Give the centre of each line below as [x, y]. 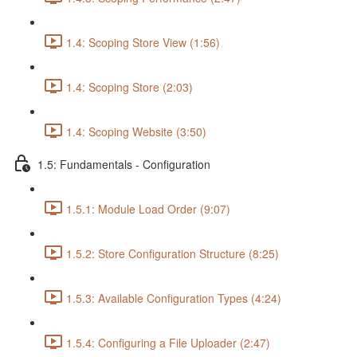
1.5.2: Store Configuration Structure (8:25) [173, 254]
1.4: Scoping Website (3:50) [136, 132]
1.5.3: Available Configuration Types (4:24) [174, 298]
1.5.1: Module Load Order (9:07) [148, 209]
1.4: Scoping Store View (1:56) [143, 43]
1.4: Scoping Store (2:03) [129, 87]
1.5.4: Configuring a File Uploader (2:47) [168, 343]
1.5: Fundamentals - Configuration [124, 165]
